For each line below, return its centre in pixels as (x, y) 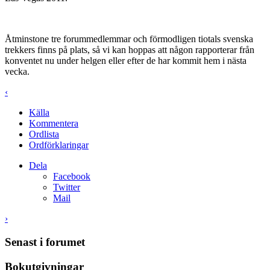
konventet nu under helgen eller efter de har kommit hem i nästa (126, 61)
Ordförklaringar (59, 145)
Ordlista (44, 134)
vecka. (17, 72)
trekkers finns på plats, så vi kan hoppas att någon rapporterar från (130, 50)
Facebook (72, 177)
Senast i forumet (45, 242)
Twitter (67, 187)
